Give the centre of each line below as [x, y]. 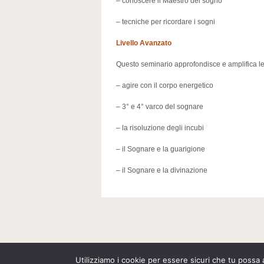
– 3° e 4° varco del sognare [160, 107]
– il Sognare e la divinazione [162, 170]
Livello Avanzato [144, 43]
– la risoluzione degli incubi [160, 128]
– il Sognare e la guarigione [161, 149]
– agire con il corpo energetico [165, 85]
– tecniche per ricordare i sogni [166, 22]
